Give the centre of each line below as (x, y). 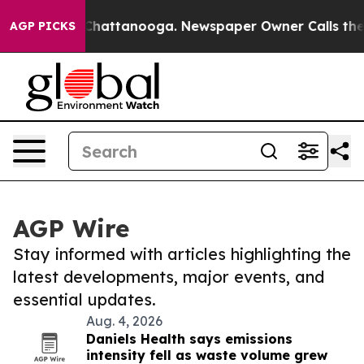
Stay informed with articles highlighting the (182, 254)
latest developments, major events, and (169, 277)
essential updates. (84, 299)
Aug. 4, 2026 (124, 321)
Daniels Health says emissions (189, 339)
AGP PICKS (43, 26)
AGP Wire (71, 228)
